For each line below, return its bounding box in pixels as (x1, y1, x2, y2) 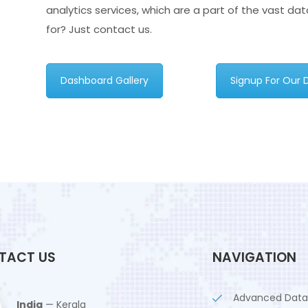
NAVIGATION (212, 247, 296, 267)
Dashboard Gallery (60, 74, 148, 88)
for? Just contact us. (46, 22, 152, 37)
